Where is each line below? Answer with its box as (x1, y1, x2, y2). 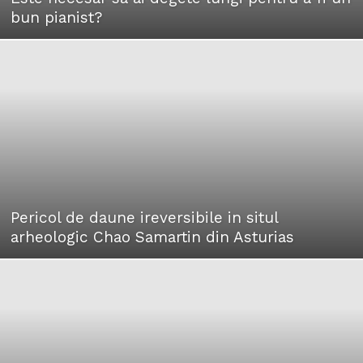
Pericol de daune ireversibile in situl (11, 207, 278, 227)
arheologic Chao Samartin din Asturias (11, 227, 294, 246)
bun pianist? (11, 7, 102, 27)
